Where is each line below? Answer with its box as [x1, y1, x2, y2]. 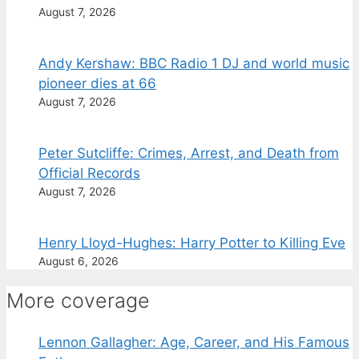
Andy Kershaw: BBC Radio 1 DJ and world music [38, 55, 349, 72]
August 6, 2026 [38, 255, 119, 268]
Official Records [38, 165, 140, 182]
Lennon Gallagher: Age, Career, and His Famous [38, 333, 349, 350]
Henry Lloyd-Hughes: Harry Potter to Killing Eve [38, 235, 345, 252]
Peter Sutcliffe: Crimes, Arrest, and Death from [38, 145, 339, 162]
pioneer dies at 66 [38, 75, 156, 92]
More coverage [6, 288, 150, 313]
